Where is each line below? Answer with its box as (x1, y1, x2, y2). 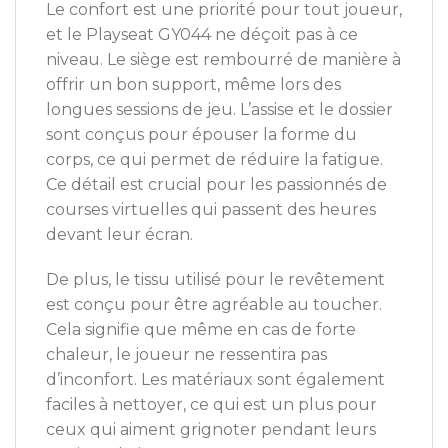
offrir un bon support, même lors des (46, 74, 341, 94)
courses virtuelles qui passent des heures (46, 199, 376, 219)
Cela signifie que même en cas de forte (46, 320, 356, 340)
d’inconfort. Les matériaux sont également (46, 370, 385, 390)
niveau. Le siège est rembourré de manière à (46, 49, 401, 69)
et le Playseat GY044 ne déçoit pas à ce (46, 24, 358, 44)
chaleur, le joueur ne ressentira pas (46, 345, 327, 365)
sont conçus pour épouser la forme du (46, 124, 357, 144)
